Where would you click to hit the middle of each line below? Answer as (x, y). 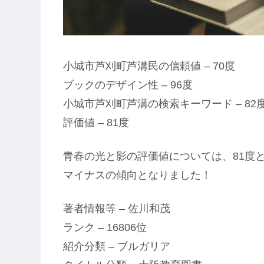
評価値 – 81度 (96, 122)
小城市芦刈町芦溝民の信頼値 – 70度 (149, 66)
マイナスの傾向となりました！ (137, 175)
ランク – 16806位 (105, 227)
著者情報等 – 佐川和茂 (117, 208)
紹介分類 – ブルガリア (117, 246)
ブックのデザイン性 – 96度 (128, 85)
